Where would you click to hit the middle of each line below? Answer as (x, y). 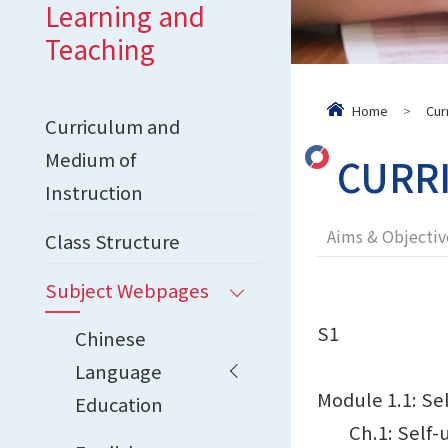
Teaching (100, 48)
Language (118, 370)
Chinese (110, 337)
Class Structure (112, 240)
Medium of (90, 158)
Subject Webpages (127, 289)
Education (119, 403)
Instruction (94, 191)
